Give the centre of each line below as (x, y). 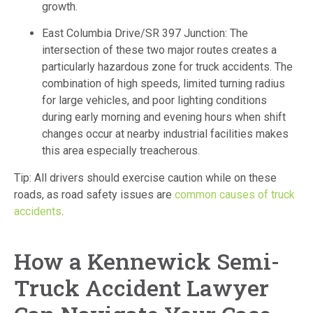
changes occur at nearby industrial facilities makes (165, 134)
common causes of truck (235, 194)
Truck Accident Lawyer (141, 287)
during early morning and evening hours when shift (164, 117)
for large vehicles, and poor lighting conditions (154, 101)
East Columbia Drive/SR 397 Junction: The (145, 34)
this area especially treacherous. (121, 151)
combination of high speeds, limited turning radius (163, 84)
